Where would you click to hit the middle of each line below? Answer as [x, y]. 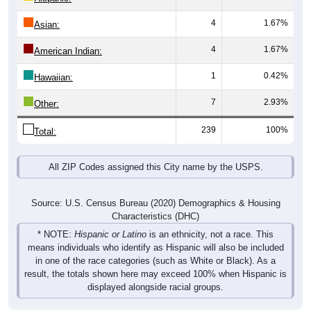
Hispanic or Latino [110, 219]
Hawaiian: [53, 62]
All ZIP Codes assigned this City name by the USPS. [155, 152]
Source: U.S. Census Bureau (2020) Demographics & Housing [155, 188]
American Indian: [68, 36]
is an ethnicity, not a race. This [210, 219]
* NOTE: [56, 219]
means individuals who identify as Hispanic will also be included [155, 233]
